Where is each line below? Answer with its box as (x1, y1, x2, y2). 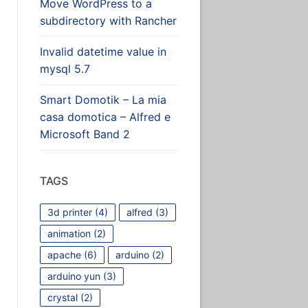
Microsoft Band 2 (39, 127, 130, 142)
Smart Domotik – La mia (39, 93, 166, 107)
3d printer (47, 206, 92, 218)
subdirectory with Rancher (39, 13, 177, 27)
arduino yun (47, 269, 100, 282)
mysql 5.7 (39, 62, 90, 76)
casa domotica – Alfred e (39, 110, 170, 124)
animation (47, 227, 91, 239)
